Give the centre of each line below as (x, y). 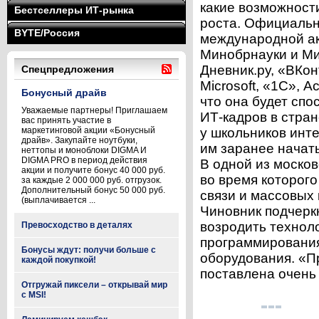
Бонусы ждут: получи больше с (89, 250)
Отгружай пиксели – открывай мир (94, 285)
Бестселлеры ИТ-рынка (74, 10)
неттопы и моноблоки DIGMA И (84, 150)
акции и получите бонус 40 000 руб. (93, 170)
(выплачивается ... (58, 200)
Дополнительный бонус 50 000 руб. (93, 190)
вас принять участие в (66, 120)
